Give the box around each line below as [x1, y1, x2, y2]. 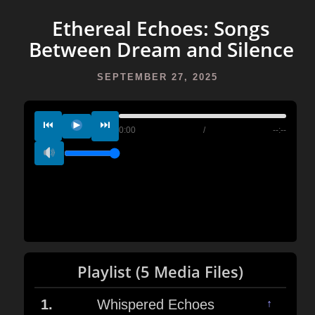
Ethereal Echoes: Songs [52, 15, 270, 41]
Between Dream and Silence [28, 36, 294, 63]
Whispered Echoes [97, 296, 214, 312]
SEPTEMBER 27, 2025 [97, 72, 218, 82]
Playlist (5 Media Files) [77, 261, 243, 283]
